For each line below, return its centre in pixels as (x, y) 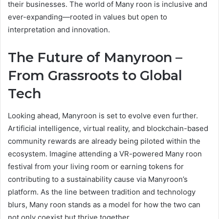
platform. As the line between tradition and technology (102, 192)
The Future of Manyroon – (95, 58)
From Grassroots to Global (95, 76)
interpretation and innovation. (59, 30)
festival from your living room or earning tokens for (96, 166)
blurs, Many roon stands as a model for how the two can (104, 204)
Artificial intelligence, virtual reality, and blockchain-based (108, 128)
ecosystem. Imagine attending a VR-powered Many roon (105, 153)
